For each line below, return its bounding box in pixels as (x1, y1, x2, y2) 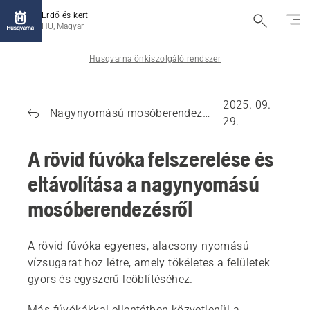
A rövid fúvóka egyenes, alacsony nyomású (28, 239, 249, 253)
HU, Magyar (42, 21, 84, 31)
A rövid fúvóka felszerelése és (28, 146, 275, 172)
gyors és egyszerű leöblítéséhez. (28, 273, 193, 286)
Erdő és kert (42, 10, 89, 20)
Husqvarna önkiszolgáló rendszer (89, 54, 221, 64)
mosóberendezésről (28, 196, 192, 221)
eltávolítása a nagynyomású (28, 171, 259, 197)
